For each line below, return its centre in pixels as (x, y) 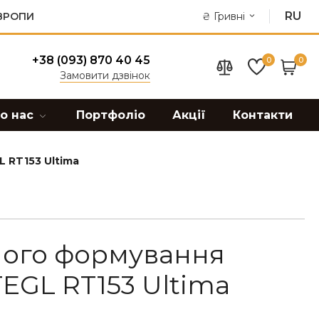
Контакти (263, 115)
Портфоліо (111, 115)
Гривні (229, 16)
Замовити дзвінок (105, 75)
